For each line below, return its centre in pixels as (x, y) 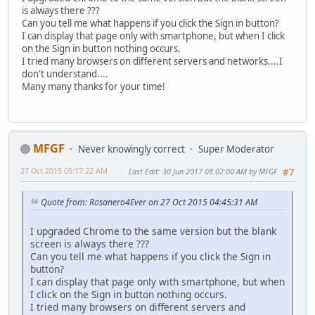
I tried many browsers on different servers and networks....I (152, 62)
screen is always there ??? (90, 243)
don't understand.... (65, 74)
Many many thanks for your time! (94, 87)
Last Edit (143, 171)
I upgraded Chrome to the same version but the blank (153, 231)
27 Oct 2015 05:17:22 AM (64, 170)
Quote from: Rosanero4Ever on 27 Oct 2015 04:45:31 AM (149, 202)
